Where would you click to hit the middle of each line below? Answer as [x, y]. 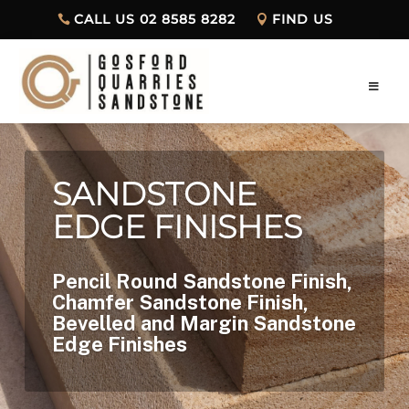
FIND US [302, 19]
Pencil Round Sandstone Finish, [202, 282]
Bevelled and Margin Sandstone [204, 324]
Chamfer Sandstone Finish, [180, 303]
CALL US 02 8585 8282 [155, 19]
